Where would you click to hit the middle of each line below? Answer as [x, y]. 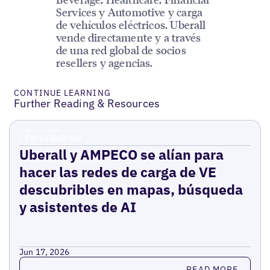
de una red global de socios [121, 49]
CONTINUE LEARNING [62, 93]
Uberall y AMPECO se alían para [121, 154]
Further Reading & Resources [87, 103]
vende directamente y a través [128, 37]
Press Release [54, 137]
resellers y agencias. [104, 62]
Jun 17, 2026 [44, 252]
